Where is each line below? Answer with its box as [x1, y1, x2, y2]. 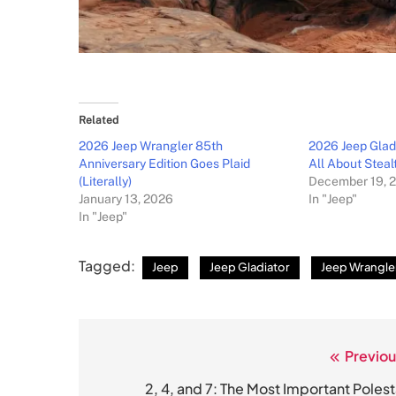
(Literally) [79, 174, 132, 188]
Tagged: [79, 256, 138, 275]
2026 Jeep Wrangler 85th [79, 139, 223, 153]
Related [79, 114, 118, 126]
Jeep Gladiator [209, 260, 290, 274]
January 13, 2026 [79, 192, 173, 206]
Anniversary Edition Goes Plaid [79, 156, 250, 171]
